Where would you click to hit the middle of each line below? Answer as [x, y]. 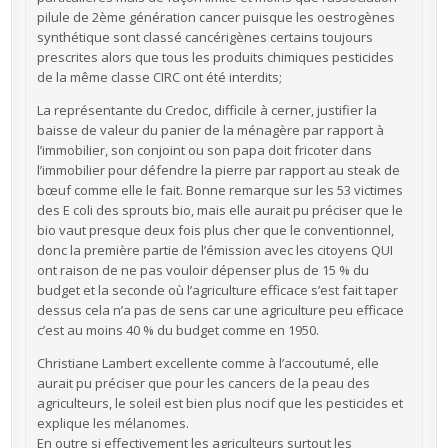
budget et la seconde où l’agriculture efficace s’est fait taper [217, 289]
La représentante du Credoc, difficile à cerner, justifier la [206, 109]
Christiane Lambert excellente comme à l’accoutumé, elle [207, 362]
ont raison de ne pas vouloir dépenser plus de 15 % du [202, 269]
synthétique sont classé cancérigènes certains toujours [204, 36]
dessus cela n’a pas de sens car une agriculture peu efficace [220, 309]
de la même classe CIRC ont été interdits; [159, 76]
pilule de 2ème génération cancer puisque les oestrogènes [215, 16]
